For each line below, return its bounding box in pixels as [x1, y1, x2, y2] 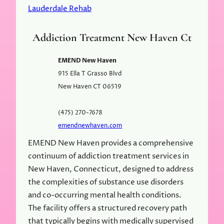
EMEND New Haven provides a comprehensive [28, 137, 193, 148]
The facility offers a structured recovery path [28, 202, 187, 213]
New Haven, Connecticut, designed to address [28, 163, 193, 174]
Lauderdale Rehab [28, 3, 91, 14]
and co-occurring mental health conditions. [28, 189, 181, 200]
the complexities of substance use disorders [28, 176, 183, 187]
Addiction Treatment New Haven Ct [32, 30, 191, 44]
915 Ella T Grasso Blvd [58, 69, 122, 78]
